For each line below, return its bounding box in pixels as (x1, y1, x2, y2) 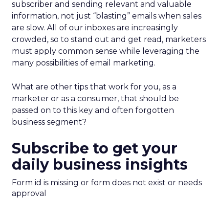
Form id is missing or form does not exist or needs (12, 178, 202, 187)
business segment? (12, 117, 87, 127)
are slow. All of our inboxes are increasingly (12, 23, 178, 32)
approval (12, 189, 46, 198)
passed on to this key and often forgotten (12, 106, 174, 115)
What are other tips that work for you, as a (12, 82, 176, 91)
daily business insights (12, 155, 188, 174)
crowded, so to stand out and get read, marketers (12, 35, 206, 44)
